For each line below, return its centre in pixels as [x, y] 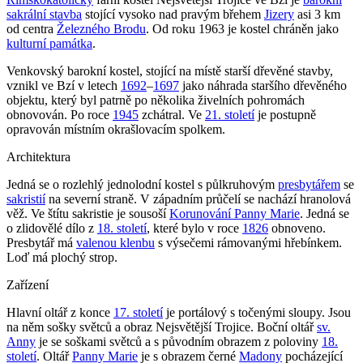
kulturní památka [49, 43]
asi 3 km [317, 14]
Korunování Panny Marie [235, 213]
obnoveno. [297, 228]
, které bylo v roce [194, 228]
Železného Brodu [101, 28]
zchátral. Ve [172, 114]
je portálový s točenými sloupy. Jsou [257, 312]
